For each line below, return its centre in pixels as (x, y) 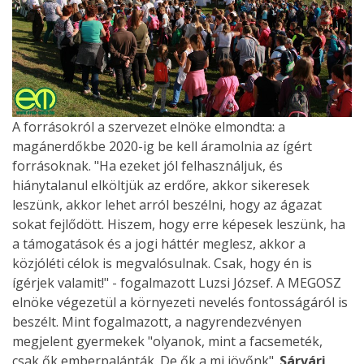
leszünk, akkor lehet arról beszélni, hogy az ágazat (167, 205)
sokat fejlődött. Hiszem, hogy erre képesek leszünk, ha (179, 225)
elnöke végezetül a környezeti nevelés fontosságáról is (180, 303)
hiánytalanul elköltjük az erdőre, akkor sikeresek (161, 186)
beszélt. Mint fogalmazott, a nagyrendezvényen (157, 322)
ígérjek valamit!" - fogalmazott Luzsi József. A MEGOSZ (177, 283)
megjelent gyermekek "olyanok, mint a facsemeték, (167, 342)
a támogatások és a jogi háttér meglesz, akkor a (159, 244)
